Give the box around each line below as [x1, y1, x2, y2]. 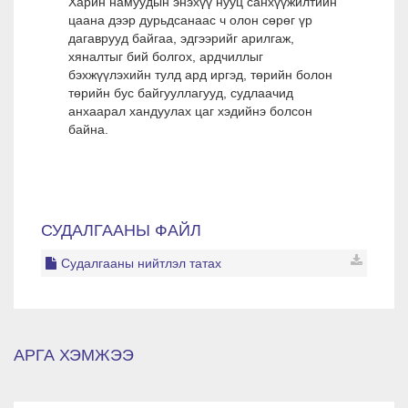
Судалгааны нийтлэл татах [61, 256, 221, 270]
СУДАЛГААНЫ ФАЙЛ [41, 220, 201, 240]
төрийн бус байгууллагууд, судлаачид [68, 86, 293, 100]
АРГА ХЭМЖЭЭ [14, 345, 134, 365]
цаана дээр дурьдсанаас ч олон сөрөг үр [68, 13, 312, 27]
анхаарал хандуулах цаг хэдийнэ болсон [68, 104, 312, 118]
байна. [68, 122, 108, 137]
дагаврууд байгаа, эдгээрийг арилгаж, [68, 31, 294, 46]
